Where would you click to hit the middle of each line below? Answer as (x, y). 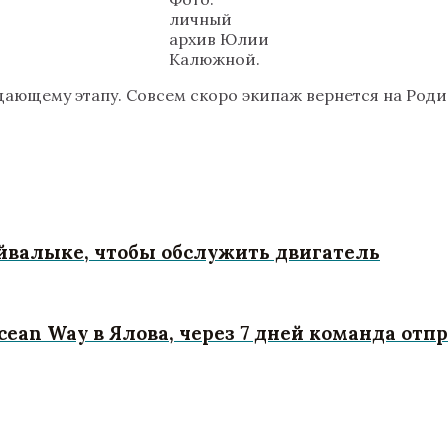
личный (200, 18)
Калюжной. (214, 58)
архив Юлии (218, 38)
